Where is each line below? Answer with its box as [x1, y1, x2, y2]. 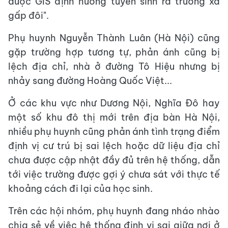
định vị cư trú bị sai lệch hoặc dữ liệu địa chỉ [8, 140, 220, 152]
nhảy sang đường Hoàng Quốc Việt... [8, 75, 172, 87]
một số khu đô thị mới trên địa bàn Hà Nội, [8, 111, 220, 123]
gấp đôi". [8, 10, 49, 21]
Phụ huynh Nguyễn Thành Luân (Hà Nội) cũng [8, 32, 220, 44]
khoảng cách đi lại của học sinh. [8, 183, 153, 194]
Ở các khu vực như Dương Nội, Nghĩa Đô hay [8, 97, 220, 109]
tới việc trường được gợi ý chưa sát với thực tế [8, 168, 220, 180]
